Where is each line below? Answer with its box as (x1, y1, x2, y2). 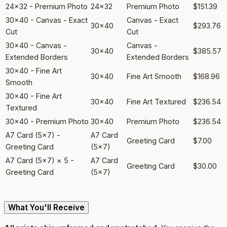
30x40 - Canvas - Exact (6, 16, 88, 25)
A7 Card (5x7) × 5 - (6, 156, 74, 165)
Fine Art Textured (127, 97, 186, 106)
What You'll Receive (8, 202, 85, 212)
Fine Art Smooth (127, 72, 181, 81)
